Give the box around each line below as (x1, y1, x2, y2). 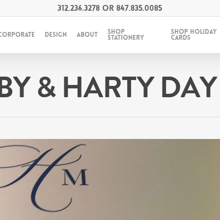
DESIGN (45, 30, 67, 39)
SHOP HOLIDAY (170, 27, 217, 36)
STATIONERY (108, 33, 144, 42)
